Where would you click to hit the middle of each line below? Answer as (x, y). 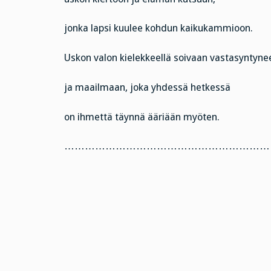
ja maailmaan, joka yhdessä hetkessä (147, 87)
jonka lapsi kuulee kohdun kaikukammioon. (158, 28)
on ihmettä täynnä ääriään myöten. (142, 117)
